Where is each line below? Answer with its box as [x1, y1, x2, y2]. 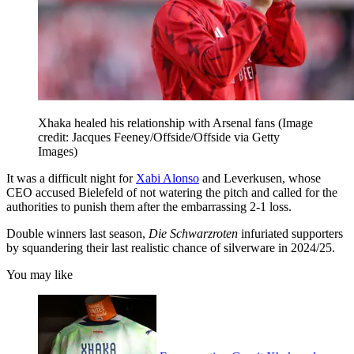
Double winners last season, [6, 226, 149, 240]
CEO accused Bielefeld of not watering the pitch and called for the [6, 185, 337, 199]
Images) [38, 144, 77, 158]
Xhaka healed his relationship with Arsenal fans [38, 115, 278, 130]
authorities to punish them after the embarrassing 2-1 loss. [6, 199, 292, 213]
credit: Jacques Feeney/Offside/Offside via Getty [38, 130, 280, 144]
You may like [6, 267, 73, 281]
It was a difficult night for [6, 171, 136, 185]
